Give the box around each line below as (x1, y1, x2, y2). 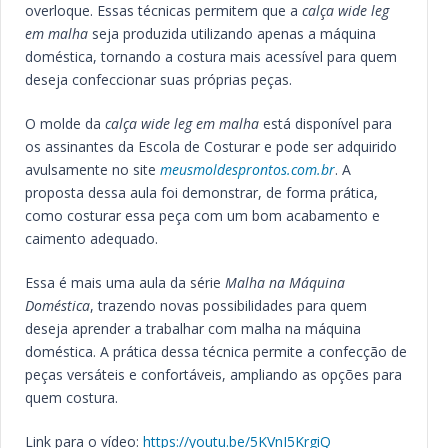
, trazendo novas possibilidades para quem (89, 296, 367, 315)
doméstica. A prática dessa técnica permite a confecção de (24, 342, 407, 361)
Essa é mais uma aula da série (24, 273, 225, 292)
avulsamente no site (24, 160, 160, 179)
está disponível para (258, 114, 392, 133)
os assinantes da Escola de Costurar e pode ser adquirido (24, 137, 397, 156)
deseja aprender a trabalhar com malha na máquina (24, 319, 361, 338)
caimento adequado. (24, 229, 158, 248)
